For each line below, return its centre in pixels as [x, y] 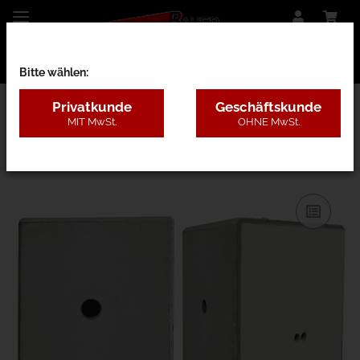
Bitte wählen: [54, 72]
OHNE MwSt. [268, 122]
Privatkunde [92, 107]
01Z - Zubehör [61, 123]
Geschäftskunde [268, 107]
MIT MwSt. [92, 122]
